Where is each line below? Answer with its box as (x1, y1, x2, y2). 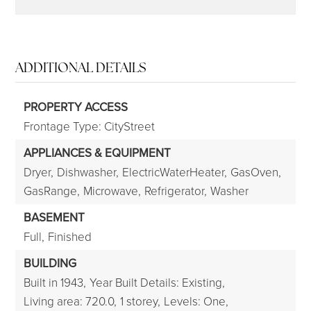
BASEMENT (24, 209, 85, 226)
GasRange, (24, 183, 81, 199)
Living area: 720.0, (24, 293, 117, 309)
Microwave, (83, 183, 142, 199)
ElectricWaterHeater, (122, 164, 228, 180)
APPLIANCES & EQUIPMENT (24, 144, 171, 161)
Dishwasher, (57, 164, 119, 180)
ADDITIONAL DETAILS (15, 59, 147, 76)
